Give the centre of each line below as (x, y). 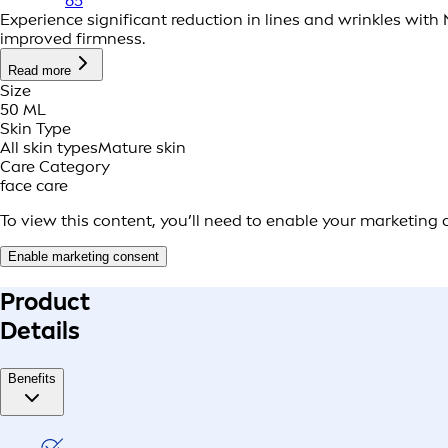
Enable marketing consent (83, 257)
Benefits (32, 379)
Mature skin (142, 148)
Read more (39, 71)
